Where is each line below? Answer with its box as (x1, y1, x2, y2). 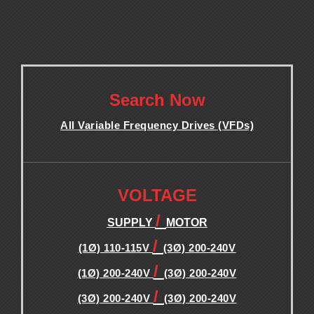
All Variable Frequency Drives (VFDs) (60, 118, 254, 131)
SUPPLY (107, 216, 156, 228)
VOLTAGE (117, 185, 197, 205)
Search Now (109, 90, 205, 109)
